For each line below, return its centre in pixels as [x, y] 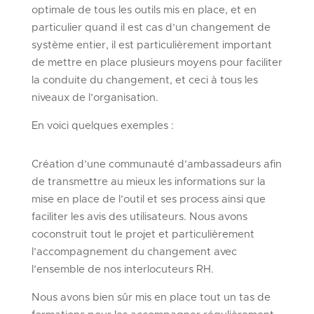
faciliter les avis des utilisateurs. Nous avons [139, 217]
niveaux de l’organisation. [95, 97]
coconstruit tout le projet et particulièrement [143, 234]
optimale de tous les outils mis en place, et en [144, 10]
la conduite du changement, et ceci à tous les [144, 80]
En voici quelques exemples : [102, 125]
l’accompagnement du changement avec [134, 252]
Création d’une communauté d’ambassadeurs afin [156, 164]
